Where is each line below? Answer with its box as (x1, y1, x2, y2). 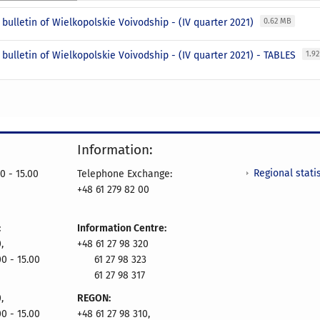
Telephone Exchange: (77, 167, 172, 180)
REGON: (77, 291, 111, 304)
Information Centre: (77, 221, 166, 234)
